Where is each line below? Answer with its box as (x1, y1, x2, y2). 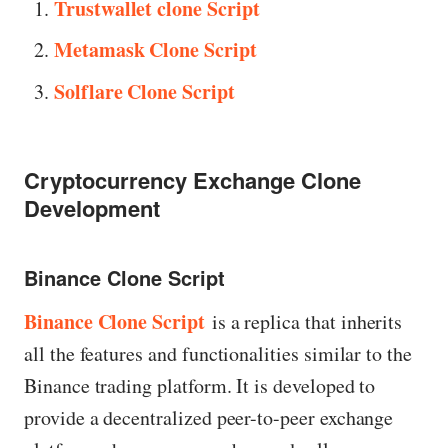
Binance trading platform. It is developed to (24, 372, 376, 400)
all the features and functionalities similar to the (24, 340, 412, 368)
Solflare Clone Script (54, 77, 235, 107)
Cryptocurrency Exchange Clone (24, 163, 361, 196)
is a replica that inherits (211, 308, 403, 336)
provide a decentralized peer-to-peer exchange (24, 404, 394, 432)
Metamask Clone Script (54, 35, 257, 65)
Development (24, 191, 160, 224)
